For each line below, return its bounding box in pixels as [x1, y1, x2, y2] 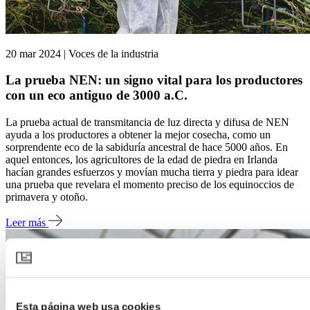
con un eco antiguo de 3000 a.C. [6, 88, 188, 103]
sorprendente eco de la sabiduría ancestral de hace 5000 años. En [6, 141, 288, 154]
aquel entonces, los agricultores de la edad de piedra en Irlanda [6, 154, 277, 166]
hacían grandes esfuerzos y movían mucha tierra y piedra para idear [6, 166, 298, 179]
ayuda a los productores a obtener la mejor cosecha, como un [6, 129, 271, 141]
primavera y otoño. [6, 191, 88, 203]
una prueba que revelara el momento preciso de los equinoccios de [6, 179, 294, 191]
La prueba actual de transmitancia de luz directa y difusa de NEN [6, 116, 289, 129]
